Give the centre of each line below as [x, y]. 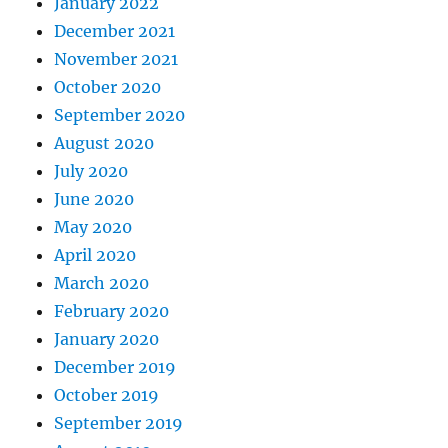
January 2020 [107, 338]
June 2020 [94, 198]
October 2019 [107, 394]
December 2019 [115, 366]
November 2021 [116, 58]
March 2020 [102, 282]
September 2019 [119, 422]
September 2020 [120, 114]
